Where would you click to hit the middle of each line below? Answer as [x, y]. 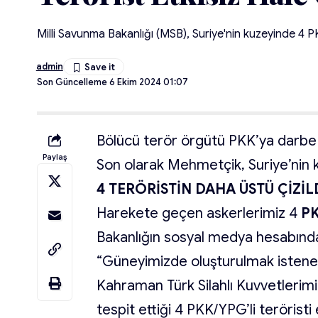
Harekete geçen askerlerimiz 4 [199, 213]
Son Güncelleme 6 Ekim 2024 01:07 [113, 82]
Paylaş [55, 157]
